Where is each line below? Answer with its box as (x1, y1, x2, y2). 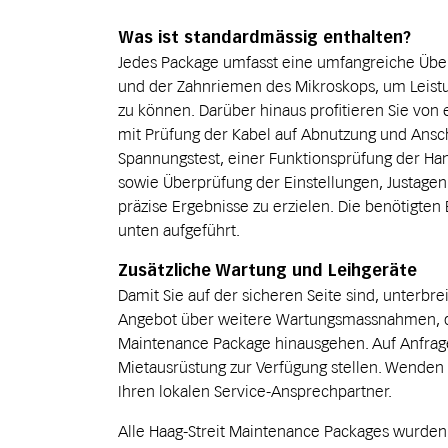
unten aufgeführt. (118, 220, 240, 240)
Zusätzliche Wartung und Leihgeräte (118, 261, 417, 280)
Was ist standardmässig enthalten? (118, 28, 411, 47)
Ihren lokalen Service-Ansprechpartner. (118, 381, 392, 401)
